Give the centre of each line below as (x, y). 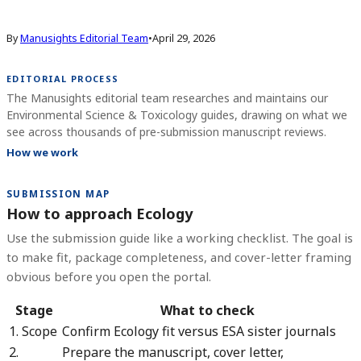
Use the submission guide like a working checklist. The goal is (180, 237)
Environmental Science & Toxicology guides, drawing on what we (177, 114)
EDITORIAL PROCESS (63, 79)
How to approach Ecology (100, 213)
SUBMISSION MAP (58, 193)
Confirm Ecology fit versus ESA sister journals (199, 331)
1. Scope (33, 331)
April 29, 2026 (184, 38)
